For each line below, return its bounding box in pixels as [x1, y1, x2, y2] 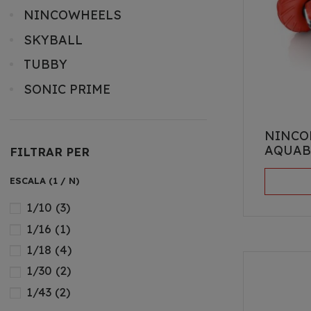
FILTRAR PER [9, 144, 90, 159]
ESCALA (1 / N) [9, 174, 79, 186]
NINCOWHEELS [23, 6, 121, 23]
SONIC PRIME [23, 81, 110, 98]
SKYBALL [23, 31, 83, 48]
